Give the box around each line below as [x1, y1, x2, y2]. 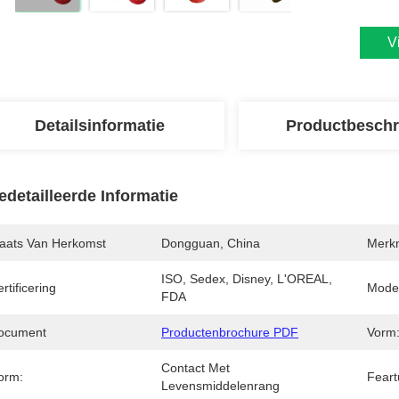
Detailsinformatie [35, 117, 165, 134]
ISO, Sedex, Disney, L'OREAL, [161, 272, 332, 286]
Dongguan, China [161, 236, 260, 250]
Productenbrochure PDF [161, 325, 298, 339]
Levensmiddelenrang [161, 379, 280, 393]
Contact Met [161, 361, 230, 375]
